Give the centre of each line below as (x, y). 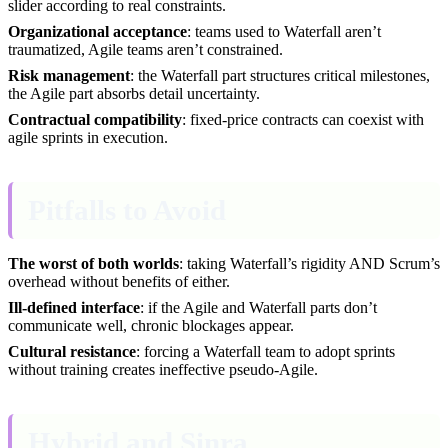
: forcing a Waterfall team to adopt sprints (265, 351)
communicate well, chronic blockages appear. (151, 325)
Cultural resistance (72, 351)
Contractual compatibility (95, 119)
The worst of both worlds (93, 263)
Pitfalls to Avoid (127, 209)
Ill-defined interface (74, 307)
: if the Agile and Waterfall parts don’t (258, 307)
